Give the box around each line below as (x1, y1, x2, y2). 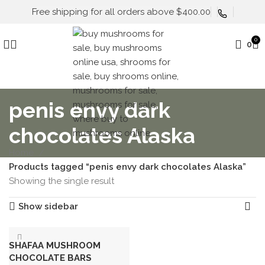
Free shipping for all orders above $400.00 (31, 7, 211, 17)
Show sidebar (18, 201, 79, 212)
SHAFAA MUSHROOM (9, 240, 101, 251)
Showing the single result (9, 176, 114, 186)
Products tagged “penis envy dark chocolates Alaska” (9, 161, 246, 172)
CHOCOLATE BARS (9, 253, 92, 263)
